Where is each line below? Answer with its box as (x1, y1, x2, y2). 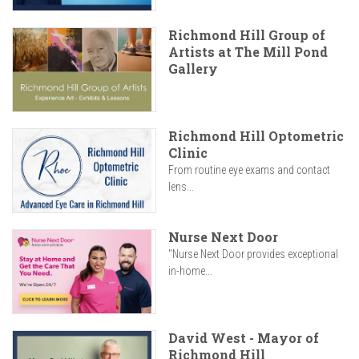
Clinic (168, 144, 208, 162)
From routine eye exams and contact (168, 163, 330, 177)
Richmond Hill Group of (168, 26, 325, 44)
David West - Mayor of (168, 329, 319, 347)
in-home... (168, 264, 212, 278)
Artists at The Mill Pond (168, 43, 328, 61)
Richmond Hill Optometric (168, 127, 344, 145)
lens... (168, 180, 194, 194)
